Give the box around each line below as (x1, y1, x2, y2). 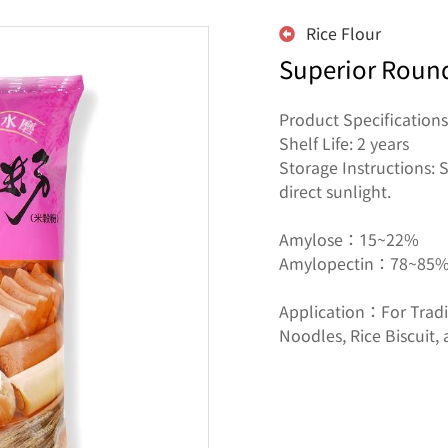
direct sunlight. (279, 183, 391, 200)
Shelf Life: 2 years (279, 135, 409, 152)
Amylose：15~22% (279, 231, 419, 248)
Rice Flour (302, 25, 381, 42)
